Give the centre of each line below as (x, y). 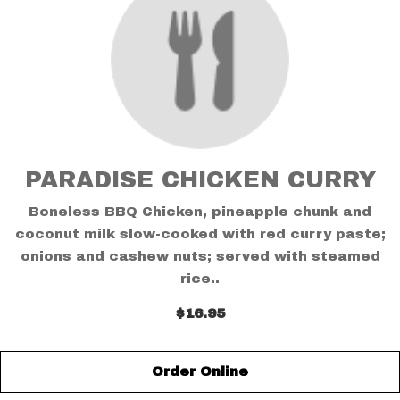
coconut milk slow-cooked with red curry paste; (200, 234)
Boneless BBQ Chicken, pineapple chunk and (200, 212)
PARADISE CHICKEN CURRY (200, 179)
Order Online (200, 371)
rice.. (200, 279)
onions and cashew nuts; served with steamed (200, 256)
